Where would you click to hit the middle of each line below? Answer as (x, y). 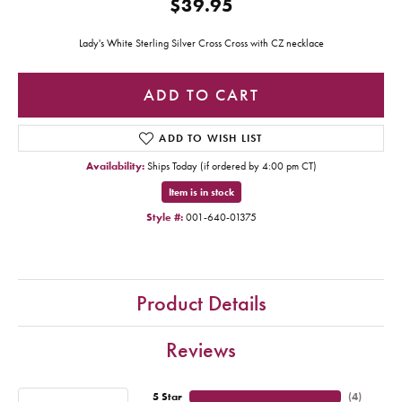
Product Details (201, 303)
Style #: (164, 218)
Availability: (115, 166)
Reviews (201, 350)
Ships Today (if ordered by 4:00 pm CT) (232, 166)
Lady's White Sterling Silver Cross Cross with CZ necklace (201, 44)
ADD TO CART (201, 95)
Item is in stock (201, 192)
